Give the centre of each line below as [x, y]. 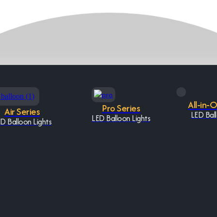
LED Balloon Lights [121, 118]
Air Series [22, 111]
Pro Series [121, 108]
